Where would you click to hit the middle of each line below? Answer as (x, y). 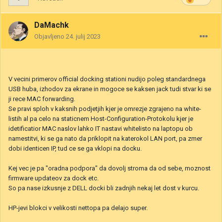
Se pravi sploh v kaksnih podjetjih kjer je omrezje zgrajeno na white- (105, 109)
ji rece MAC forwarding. (42, 99)
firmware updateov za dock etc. (54, 178)
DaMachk (52, 25)
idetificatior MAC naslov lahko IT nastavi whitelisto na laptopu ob (101, 129)
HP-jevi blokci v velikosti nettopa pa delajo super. (78, 208)
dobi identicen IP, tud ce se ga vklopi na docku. (75, 149)
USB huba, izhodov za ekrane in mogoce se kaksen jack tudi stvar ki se (110, 89)
